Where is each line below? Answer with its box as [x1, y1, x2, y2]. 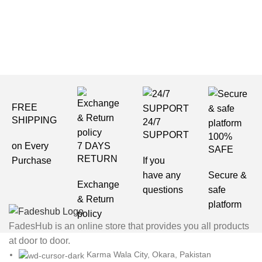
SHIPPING [12, 115, 57, 125]
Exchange [77, 180, 120, 189]
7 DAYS [77, 141, 111, 151]
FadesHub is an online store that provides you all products [9, 221, 249, 232]
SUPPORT [143, 130, 189, 140]
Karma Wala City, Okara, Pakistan [87, 250, 211, 260]
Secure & [208, 170, 247, 180]
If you [143, 156, 166, 166]
